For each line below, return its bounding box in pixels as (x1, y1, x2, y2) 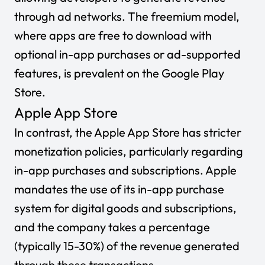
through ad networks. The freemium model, (14, 9, 240, 24)
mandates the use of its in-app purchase (14, 182, 224, 196)
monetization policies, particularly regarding (14, 144, 243, 159)
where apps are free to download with (14, 28, 212, 43)
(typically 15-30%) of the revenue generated (14, 238, 240, 253)
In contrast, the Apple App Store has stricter (14, 125, 241, 140)
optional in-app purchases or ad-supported (14, 47, 241, 62)
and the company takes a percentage (14, 219, 210, 234)
